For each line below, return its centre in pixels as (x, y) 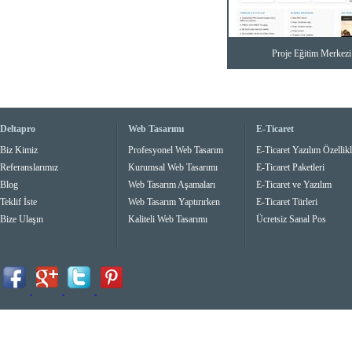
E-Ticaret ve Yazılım (294, 185)
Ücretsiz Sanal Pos (291, 219)
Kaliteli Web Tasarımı (168, 219)
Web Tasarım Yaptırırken (174, 202)
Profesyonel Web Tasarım (176, 150)
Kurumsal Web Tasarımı (173, 167)
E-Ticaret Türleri (287, 202)
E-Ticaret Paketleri (290, 167)
